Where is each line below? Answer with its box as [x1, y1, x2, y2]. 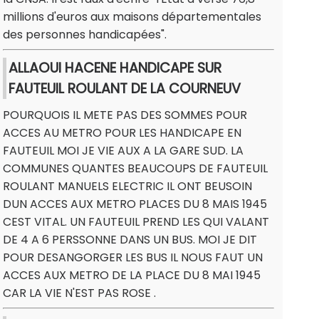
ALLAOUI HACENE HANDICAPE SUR [9, 58, 221, 78]
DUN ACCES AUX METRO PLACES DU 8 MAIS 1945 [3, 196, 267, 213]
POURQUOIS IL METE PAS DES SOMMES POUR [3, 107, 247, 124]
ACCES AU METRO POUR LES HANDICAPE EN [3, 125, 241, 142]
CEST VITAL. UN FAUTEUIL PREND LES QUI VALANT [3, 214, 269, 231]
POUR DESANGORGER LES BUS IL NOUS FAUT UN [3, 249, 263, 266]
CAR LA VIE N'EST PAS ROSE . [3, 285, 156, 302]
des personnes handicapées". [3, 26, 167, 43]
